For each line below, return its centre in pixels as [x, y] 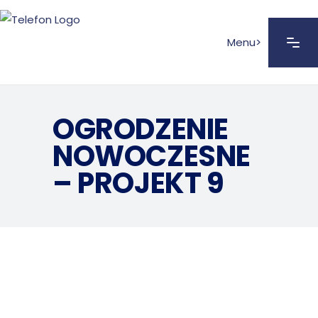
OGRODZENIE [141, 129]
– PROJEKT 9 [138, 183]
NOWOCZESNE [152, 156]
